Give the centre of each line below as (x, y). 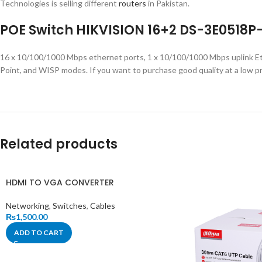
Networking (27, 205)
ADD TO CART (39, 232)
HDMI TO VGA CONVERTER (60, 182)
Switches (70, 205)
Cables (103, 205)
